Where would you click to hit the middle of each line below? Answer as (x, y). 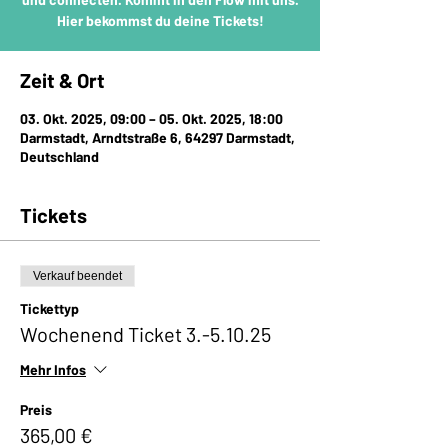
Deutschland (59, 156)
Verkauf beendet (77, 276)
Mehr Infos (53, 370)
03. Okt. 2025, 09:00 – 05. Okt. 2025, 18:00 (151, 118)
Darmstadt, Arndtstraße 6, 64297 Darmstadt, (157, 137)
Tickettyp (49, 308)
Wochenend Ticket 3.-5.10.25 (145, 334)
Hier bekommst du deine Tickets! (160, 20)
